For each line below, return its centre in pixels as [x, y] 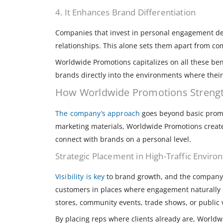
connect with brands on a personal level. [124, 139]
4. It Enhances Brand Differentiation [126, 12]
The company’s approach [98, 113]
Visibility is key [80, 177]
